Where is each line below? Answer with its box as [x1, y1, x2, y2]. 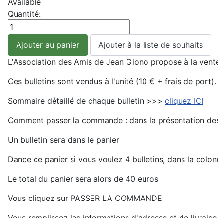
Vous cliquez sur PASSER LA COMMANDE [8, 193, 162, 203]
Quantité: [8, 8, 41, 18]
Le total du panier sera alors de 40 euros [8, 173, 158, 183]
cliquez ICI [165, 95, 203, 106]
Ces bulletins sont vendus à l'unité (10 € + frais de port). [8, 76, 216, 86]
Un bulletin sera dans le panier [8, 134, 119, 145]
